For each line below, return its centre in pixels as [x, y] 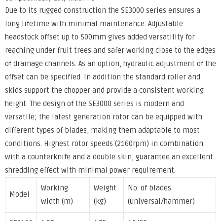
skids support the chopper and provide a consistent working [104, 90]
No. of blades [149, 188]
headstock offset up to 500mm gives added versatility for [100, 37]
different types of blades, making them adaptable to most [102, 130]
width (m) [57, 201]
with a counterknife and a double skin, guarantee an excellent [109, 157]
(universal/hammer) [161, 201]
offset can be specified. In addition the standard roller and [103, 77]
